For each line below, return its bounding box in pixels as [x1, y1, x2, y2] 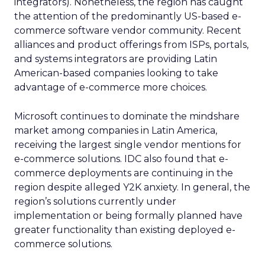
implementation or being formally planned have [14, 210, 243, 221]
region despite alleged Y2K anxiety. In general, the [14, 182, 250, 193]
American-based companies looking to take [14, 67, 218, 79]
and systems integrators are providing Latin [14, 53, 217, 64]
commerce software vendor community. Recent [14, 25, 241, 36]
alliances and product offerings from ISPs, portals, [14, 39, 248, 50]
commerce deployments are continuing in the [14, 167, 233, 179]
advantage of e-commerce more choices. [14, 82, 207, 93]
